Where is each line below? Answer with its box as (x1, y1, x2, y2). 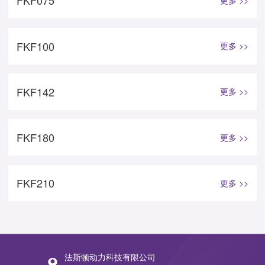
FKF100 (16, 38, 54, 54)
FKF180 (16, 130, 54, 146)
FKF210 (16, 175, 54, 191)
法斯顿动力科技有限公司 (64, 250, 156, 263)
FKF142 (16, 83, 54, 99)
